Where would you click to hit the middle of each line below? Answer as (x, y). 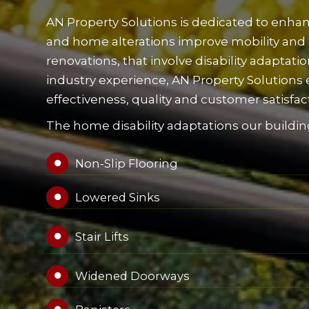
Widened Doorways (133, 276)
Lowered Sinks (118, 197)
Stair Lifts (102, 237)
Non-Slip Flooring (127, 163)
